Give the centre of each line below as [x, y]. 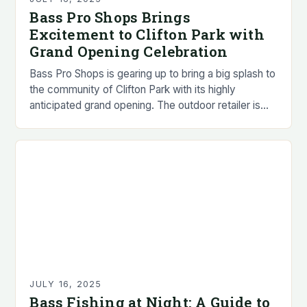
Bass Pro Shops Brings [110, 17]
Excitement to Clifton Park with [147, 34]
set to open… [61, 121]
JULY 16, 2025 [66, 284]
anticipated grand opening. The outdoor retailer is [145, 105]
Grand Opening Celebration [129, 51]
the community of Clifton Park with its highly [133, 89]
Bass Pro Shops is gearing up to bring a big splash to [153, 73]
